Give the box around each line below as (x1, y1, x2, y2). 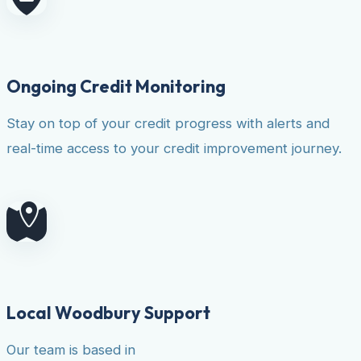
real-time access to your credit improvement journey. (6, 140, 342, 157)
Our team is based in (6, 341, 135, 358)
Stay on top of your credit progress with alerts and (6, 115, 330, 132)
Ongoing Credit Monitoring (6, 75, 226, 98)
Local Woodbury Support (6, 301, 210, 324)
